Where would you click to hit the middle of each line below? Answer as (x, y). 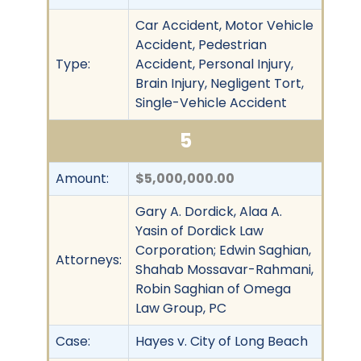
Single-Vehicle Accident (211, 102)
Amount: (82, 178)
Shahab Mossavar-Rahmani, (224, 269)
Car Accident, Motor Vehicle (224, 25)
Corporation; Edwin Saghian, (223, 250)
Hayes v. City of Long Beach (222, 341)
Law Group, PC (181, 308)
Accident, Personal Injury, (214, 64)
